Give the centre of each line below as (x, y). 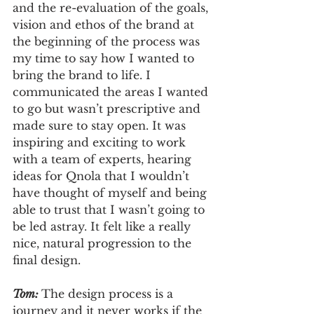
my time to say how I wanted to (105, 59)
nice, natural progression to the (104, 244)
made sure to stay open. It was (101, 126)
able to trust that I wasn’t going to (110, 210)
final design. (47, 260)
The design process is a (109, 294)
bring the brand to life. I (83, 75)
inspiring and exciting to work (101, 143)
